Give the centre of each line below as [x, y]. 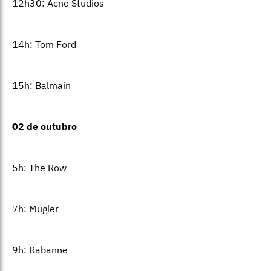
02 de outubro [44, 127]
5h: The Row [39, 168]
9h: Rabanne [40, 250]
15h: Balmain [41, 86]
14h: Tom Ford [44, 44]
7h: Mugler [35, 209]
